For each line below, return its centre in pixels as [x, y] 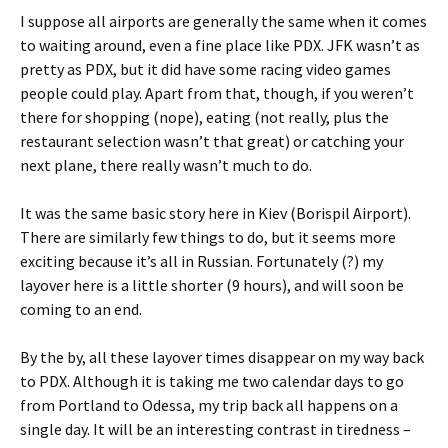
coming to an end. [81, 309]
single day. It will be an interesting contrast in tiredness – [215, 429]
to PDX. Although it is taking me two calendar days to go [212, 381]
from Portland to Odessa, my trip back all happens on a [209, 405]
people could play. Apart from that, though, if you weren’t [217, 93]
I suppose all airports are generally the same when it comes [223, 21]
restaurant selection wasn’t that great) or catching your [212, 141]
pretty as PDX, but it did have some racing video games [205, 69]
